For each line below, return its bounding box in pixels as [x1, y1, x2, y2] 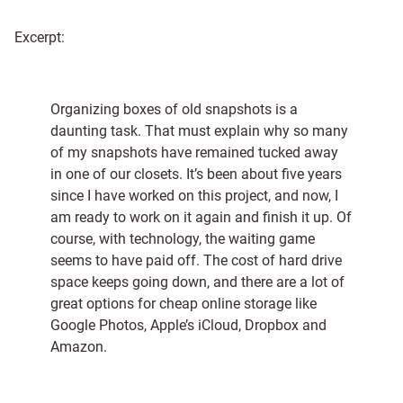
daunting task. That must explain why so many [50, 122, 348, 139]
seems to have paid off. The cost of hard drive [50, 252, 342, 269]
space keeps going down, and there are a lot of [50, 273, 345, 291]
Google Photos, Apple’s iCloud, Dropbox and [50, 317, 327, 334]
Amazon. [50, 338, 107, 355]
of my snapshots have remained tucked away [50, 144, 338, 161]
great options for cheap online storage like [50, 295, 317, 312]
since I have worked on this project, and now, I [50, 187, 338, 204]
